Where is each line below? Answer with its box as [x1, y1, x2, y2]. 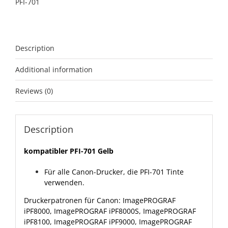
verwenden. [44, 178, 84, 188]
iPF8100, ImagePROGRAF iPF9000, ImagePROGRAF [23, 217, 192, 227]
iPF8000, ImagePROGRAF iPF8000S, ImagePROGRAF [23, 206, 196, 216]
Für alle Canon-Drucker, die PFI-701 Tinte [44, 167, 184, 177]
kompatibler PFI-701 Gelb [23, 146, 113, 156]
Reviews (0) [15, 85, 53, 96]
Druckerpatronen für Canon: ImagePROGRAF [23, 195, 176, 206]
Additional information [15, 64, 93, 74]
